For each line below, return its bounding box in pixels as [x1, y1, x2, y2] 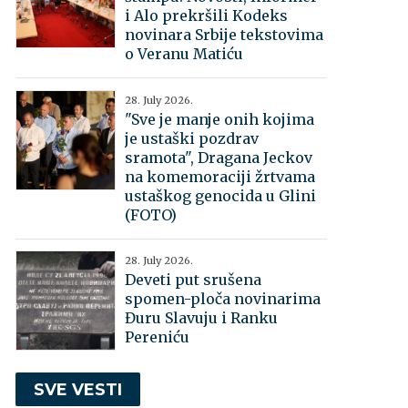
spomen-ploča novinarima [125, 290, 321, 309]
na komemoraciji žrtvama [125, 167, 316, 186]
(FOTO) [125, 205, 178, 224]
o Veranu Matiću [125, 45, 244, 64]
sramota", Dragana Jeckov [125, 148, 313, 167]
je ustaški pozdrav [125, 128, 260, 148]
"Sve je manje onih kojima [125, 109, 315, 128]
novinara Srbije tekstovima [125, 25, 324, 45]
